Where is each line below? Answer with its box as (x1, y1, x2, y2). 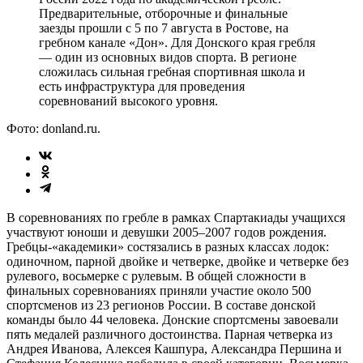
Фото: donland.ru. (6, 121, 100, 135)
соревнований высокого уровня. (39, 93, 218, 108)
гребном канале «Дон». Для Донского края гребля (39, 35, 315, 49)
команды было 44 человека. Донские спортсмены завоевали (6, 312, 339, 327)
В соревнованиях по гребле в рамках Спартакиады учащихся (6, 210, 345, 224)
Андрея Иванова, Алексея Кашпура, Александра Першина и (6, 341, 342, 356)
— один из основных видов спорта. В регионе (39, 49, 297, 64)
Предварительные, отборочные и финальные (39, 6, 288, 20)
